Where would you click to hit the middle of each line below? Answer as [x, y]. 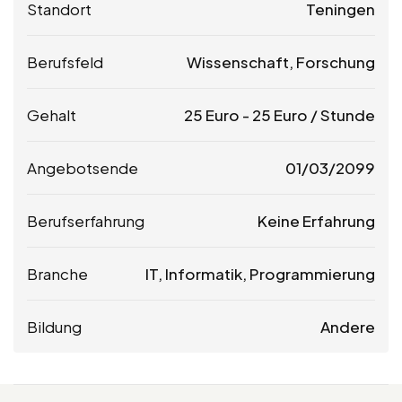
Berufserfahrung [86, 221]
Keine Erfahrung [316, 221]
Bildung [54, 327]
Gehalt [52, 115]
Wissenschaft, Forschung [281, 62]
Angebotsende [83, 168]
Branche [57, 274]
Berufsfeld [65, 62]
